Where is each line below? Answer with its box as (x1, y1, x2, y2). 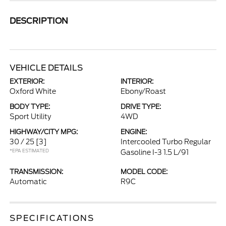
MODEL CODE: (121, 168, 167, 176)
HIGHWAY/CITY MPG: (10, 128, 78, 136)
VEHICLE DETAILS (10, 63, 83, 73)
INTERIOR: (121, 78, 153, 85)
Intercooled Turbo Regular (121, 138, 211, 146)
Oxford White (10, 87, 56, 95)
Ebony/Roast (121, 87, 166, 95)
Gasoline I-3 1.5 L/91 (121, 148, 189, 156)
